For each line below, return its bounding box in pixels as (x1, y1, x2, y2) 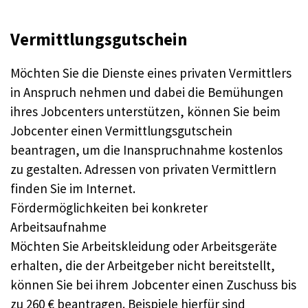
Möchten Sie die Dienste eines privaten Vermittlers (10, 64, 291, 81)
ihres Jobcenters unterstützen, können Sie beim (10, 102, 280, 120)
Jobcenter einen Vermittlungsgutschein (10, 122, 232, 139)
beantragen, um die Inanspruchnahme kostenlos (10, 141, 283, 158)
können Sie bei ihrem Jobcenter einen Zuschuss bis (10, 276, 296, 293)
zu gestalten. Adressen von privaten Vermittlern (10, 160, 276, 177)
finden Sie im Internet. (10, 179, 135, 197)
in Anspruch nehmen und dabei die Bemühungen (10, 83, 283, 100)
